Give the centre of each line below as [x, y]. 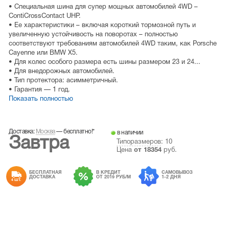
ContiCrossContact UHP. [44, 17]
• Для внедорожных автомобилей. [61, 72]
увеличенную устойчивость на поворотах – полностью [93, 35]
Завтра [39, 144]
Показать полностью [41, 99]
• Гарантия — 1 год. [39, 90]
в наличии [130, 133]
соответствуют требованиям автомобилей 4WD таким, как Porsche [112, 44]
